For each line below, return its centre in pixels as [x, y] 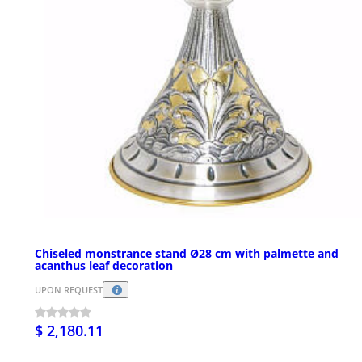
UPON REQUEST [69, 290]
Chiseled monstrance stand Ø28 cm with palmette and [187, 254]
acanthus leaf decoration [104, 266]
